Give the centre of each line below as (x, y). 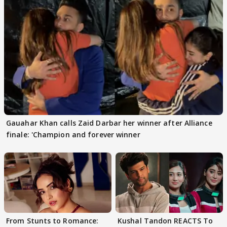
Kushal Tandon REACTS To (165, 220)
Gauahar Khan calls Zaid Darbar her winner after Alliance (109, 123)
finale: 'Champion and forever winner (73, 134)
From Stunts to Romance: (52, 220)
